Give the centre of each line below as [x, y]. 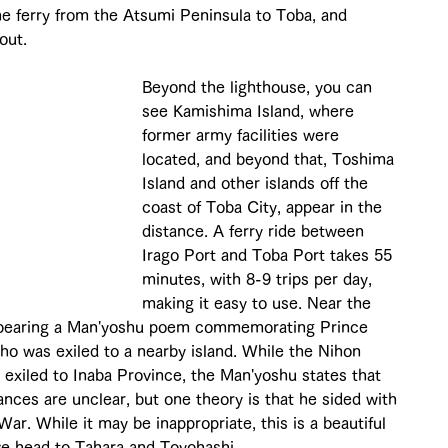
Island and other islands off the [257, 182]
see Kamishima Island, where [250, 110]
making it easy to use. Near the [259, 302]
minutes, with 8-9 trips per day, [259, 278]
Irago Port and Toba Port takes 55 [269, 254]
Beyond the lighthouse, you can [259, 86]
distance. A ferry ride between [255, 230]
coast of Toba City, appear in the [264, 206]
